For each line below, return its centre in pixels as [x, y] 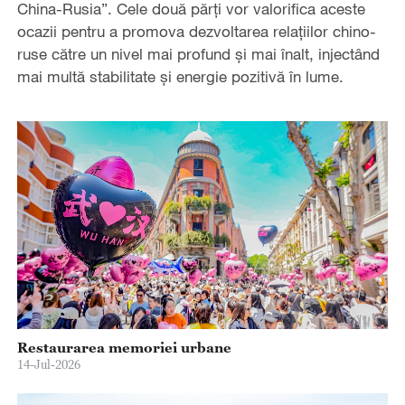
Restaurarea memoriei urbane [124, 347]
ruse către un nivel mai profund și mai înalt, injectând [198, 53]
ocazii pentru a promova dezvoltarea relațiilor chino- [196, 31]
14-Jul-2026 [48, 364]
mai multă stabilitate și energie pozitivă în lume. [180, 76]
